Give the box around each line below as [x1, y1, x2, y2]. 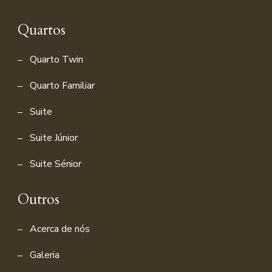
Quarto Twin [30, 52, 83, 66]
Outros [18, 189, 59, 209]
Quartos [18, 20, 66, 39]
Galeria [30, 248, 59, 262]
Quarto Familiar [30, 78, 95, 92]
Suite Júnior [30, 131, 78, 144]
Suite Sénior [30, 157, 81, 171]
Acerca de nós [30, 222, 90, 236]
